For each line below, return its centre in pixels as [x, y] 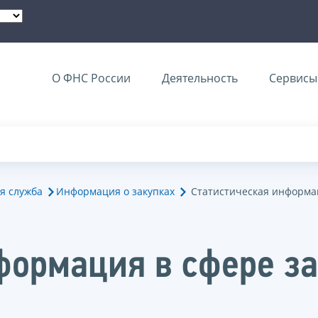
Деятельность [200, 78]
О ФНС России [91, 78]
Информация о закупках [115, 191]
